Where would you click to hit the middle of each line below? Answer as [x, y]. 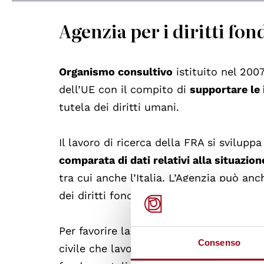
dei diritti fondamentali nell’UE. [144, 195]
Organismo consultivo [116, 72]
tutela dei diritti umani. [121, 107]
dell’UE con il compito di [125, 89]
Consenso [219, 243]
